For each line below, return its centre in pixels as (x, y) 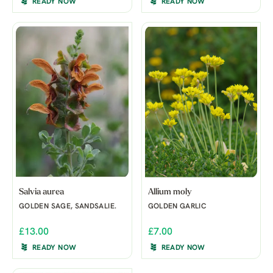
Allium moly (169, 192)
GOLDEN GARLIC (177, 206)
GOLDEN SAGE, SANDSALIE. (68, 206)
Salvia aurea (41, 192)
